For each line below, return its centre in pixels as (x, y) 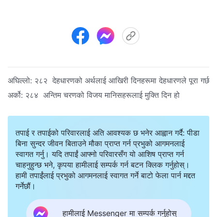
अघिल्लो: (21, 80)
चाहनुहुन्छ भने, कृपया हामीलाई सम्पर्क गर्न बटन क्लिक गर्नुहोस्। (103, 164)
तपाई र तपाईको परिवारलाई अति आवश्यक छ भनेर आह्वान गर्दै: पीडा (108, 132)
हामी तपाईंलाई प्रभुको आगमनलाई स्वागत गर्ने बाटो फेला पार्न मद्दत (105, 175)
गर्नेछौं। (26, 186)
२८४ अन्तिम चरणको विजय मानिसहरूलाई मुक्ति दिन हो (102, 95)
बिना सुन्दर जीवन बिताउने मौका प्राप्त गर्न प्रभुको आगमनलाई (100, 143)
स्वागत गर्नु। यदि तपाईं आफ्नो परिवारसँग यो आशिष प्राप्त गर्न (100, 154)
